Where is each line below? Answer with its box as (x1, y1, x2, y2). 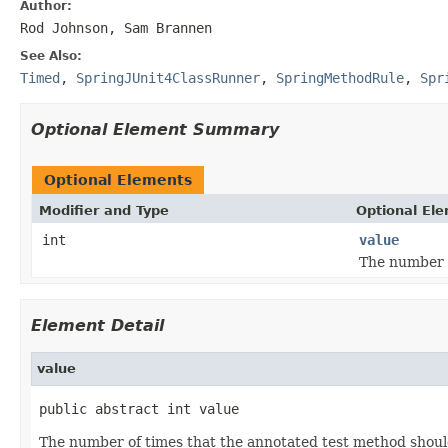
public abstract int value (39, 400, 239, 417)
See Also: (20, 48, 82, 63)
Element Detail (31, 315, 164, 335)
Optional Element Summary (31, 119, 279, 139)
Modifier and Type (39, 202, 169, 218)
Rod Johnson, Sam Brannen (20, 19, 212, 36)
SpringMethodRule (276, 69, 404, 86)
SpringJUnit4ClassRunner (76, 69, 260, 86)
